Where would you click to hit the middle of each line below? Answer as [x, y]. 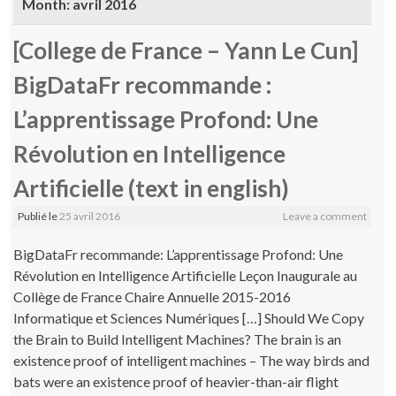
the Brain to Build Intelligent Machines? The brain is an [178, 339]
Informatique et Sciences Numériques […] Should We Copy [189, 317]
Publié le [39, 216]
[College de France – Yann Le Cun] [186, 50]
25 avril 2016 [90, 216]
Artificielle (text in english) [152, 188]
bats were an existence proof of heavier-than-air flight [176, 381]
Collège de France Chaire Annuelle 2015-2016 [152, 296]
